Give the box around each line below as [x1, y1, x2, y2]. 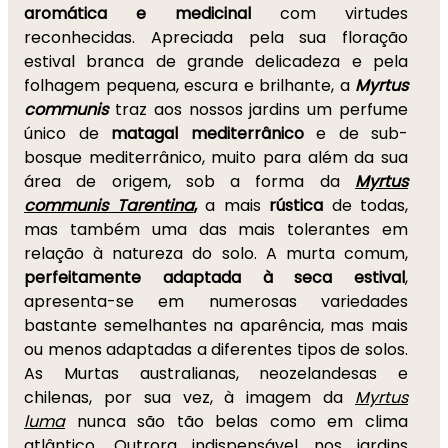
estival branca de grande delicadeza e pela [24, 50, 408, 73]
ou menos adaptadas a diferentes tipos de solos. [24, 338, 408, 361]
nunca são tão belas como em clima [76, 410, 409, 433]
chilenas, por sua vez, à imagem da [24, 386, 355, 409]
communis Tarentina [24, 194, 194, 217]
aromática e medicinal [24, 2, 251, 25]
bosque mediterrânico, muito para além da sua [24, 146, 408, 169]
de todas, [323, 194, 408, 217]
